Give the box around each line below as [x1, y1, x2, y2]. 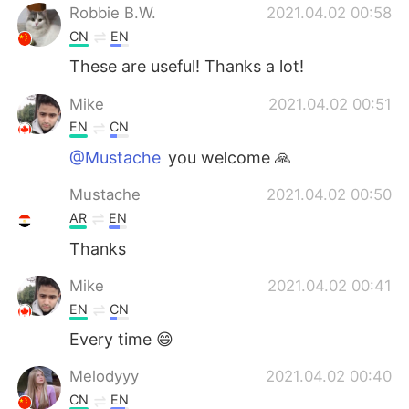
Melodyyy [69, 367, 140, 386]
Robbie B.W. [69, 3, 157, 22]
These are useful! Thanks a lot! [69, 57, 305, 77]
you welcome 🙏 [163, 148, 292, 168]
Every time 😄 [69, 330, 174, 350]
